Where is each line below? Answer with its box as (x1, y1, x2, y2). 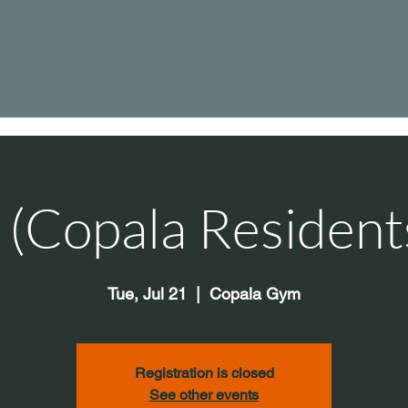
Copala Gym (209, 284, 301, 304)
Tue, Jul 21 (107, 284, 187, 304)
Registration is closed (134, 364, 274, 382)
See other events (149, 386, 259, 404)
